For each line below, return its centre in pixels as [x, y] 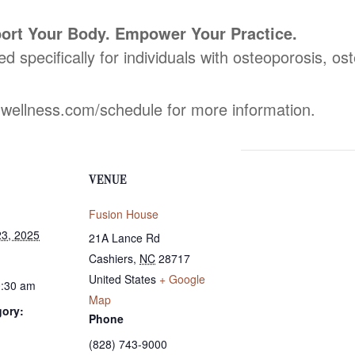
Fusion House [124, 214]
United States [122, 279]
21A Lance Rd [124, 237]
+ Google [182, 279]
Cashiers [111, 258]
